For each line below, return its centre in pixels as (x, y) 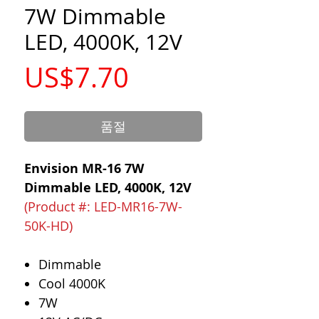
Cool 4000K (72, 283)
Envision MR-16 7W (84, 168)
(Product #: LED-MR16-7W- (103, 206)
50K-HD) (48, 226)
